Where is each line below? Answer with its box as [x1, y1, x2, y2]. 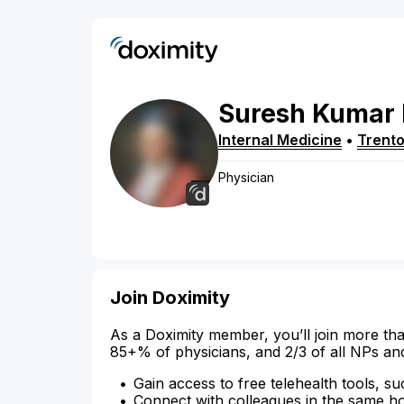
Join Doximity [110, 287, 230, 309]
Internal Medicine [218, 131, 342, 150]
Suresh [218, 98, 306, 130]
